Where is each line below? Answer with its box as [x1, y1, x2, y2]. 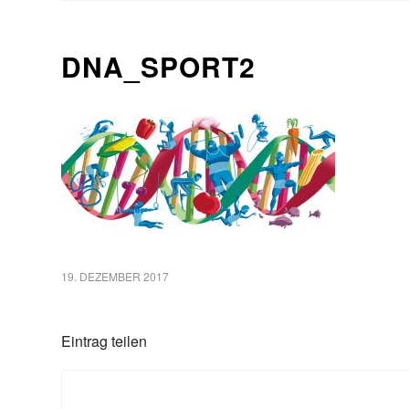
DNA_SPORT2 [61, 47, 257, 86]
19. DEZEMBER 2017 [61, 268, 170, 285]
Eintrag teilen [61, 330, 148, 352]
